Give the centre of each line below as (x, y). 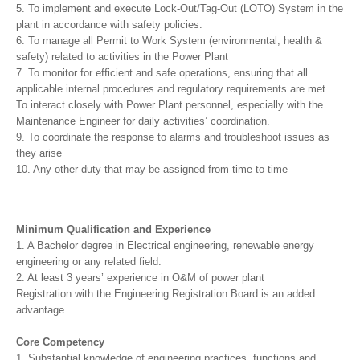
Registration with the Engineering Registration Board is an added (166, 294)
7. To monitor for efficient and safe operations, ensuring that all (162, 73)
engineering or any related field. (89, 262)
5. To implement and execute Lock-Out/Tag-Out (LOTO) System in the (180, 9)
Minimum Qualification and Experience (113, 230)
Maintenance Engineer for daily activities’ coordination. (143, 121)
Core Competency (60, 342)
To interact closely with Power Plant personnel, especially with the (170, 105)
